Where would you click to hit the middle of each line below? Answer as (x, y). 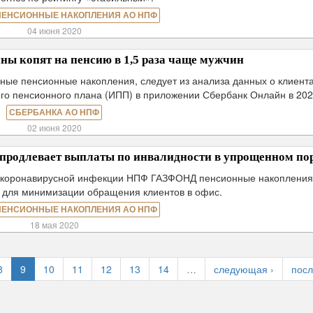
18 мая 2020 (54, 225)
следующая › (244, 269)
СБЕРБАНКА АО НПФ (54, 112)
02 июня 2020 (54, 128)
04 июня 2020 (54, 30)
